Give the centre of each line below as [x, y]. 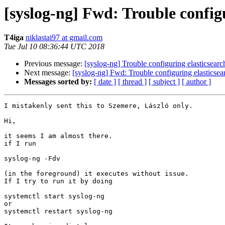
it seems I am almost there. [58, 136]
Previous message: [54, 64]
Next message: [48, 73]
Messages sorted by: [58, 82]
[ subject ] [164, 82]
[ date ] [105, 82]
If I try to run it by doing [58, 181]
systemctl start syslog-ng [54, 196]
